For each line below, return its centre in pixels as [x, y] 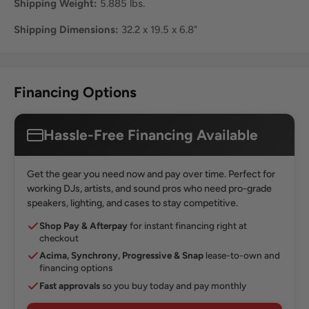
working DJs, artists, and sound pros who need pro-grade [149, 189]
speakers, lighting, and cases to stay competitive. [132, 203]
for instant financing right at [187, 225]
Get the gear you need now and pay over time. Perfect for [151, 174]
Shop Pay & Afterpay [83, 225]
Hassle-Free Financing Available [151, 135]
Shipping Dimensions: [66, 30]
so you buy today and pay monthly [173, 285]
